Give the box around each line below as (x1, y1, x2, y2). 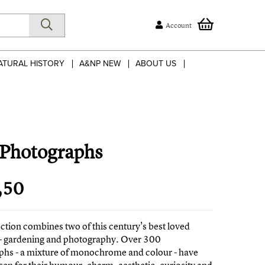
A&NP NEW (79, 59, 121, 69)
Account (166, 20, 192, 30)
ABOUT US (135, 59, 176, 69)
